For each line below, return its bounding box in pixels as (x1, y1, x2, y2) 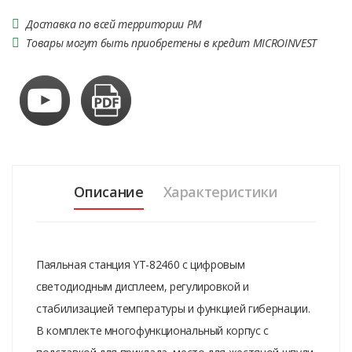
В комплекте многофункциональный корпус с (36, 322, 269, 338)
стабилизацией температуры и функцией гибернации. (36, 300, 310, 316)
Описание (74, 181, 144, 201)
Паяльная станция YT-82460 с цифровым (36, 256, 245, 272)
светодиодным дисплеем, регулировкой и (36, 278, 250, 294)
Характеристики (163, 181, 278, 201)
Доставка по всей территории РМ (26, 16, 202, 31)
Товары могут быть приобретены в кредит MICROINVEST (26, 35, 317, 50)
